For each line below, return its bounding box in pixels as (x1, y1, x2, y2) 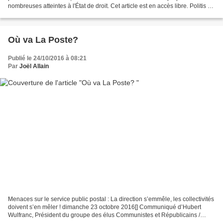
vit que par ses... (8, 10, 52, 17)
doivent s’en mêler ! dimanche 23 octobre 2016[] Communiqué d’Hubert (8, 204, 201, 211)
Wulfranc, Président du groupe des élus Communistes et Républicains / (8, 212, 200, 219)
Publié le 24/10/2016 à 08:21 (8, 54, 87, 62)
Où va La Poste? (8, 34, 78, 45)
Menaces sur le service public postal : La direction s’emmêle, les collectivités (8, 196, 214, 203)
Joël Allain (19, 62, 49, 70)
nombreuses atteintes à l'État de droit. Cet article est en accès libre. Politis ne (8, 2, 215, 9)
